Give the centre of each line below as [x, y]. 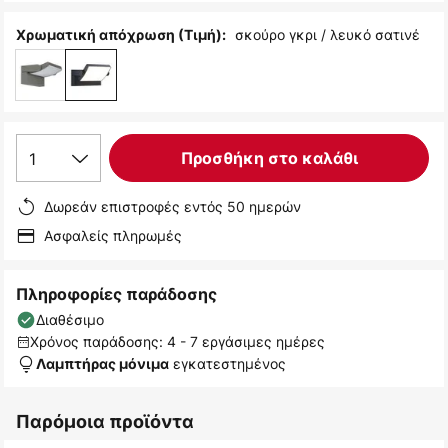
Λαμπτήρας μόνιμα [102, 364]
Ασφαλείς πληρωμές [113, 236]
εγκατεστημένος [227, 364]
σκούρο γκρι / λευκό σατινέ [327, 35]
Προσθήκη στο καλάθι [269, 158]
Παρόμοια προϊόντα [105, 422]
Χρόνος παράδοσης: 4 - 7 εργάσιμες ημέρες [177, 342]
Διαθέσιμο [70, 320]
